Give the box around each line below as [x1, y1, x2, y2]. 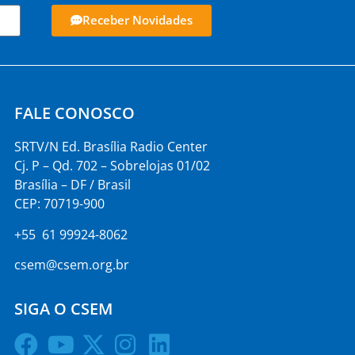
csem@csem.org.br [13, 255, 129, 273]
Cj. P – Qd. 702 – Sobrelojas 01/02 [13, 157, 210, 175]
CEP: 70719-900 [13, 195, 105, 213]
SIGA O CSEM [13, 298, 113, 320]
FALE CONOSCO [13, 102, 135, 124]
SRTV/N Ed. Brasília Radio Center [13, 138, 208, 156]
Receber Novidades [82, 12, 193, 29]
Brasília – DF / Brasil [13, 176, 131, 194]
